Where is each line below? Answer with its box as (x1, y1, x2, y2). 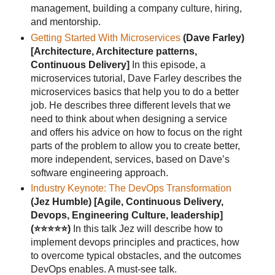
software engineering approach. (30, 167, 168, 178)
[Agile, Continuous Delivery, (93, 196, 223, 207)
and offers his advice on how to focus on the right (30, 126, 242, 137)
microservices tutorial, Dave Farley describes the (30, 72, 242, 83)
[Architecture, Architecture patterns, (30, 45, 197, 56)
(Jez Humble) (30, 196, 91, 207)
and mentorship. (30, 16, 101, 27)
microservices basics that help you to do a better (30, 86, 239, 97)
